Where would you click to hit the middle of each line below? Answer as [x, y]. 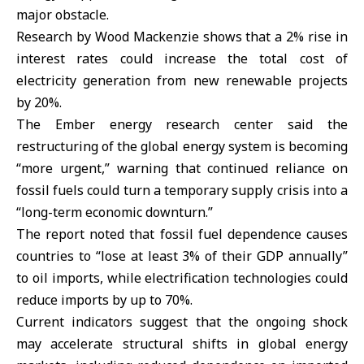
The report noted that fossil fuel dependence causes [182, 234]
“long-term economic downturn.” [115, 212]
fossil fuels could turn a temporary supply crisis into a [182, 190]
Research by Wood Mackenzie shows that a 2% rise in [182, 36]
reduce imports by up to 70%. [104, 299]
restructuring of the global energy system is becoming [182, 146]
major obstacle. [63, 14]
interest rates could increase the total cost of [182, 58]
